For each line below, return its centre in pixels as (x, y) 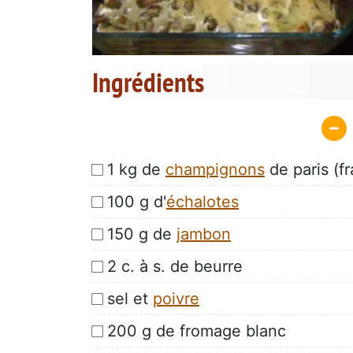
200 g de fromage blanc (197, 331)
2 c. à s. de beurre (175, 266)
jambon (204, 234)
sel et (130, 298)
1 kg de (136, 169)
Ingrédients (148, 82)
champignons (215, 169)
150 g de (142, 234)
